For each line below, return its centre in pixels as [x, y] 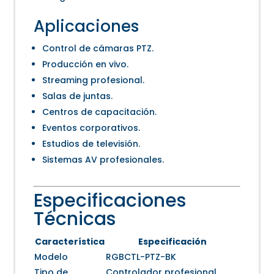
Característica [69, 242]
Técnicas [75, 219]
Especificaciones [110, 201]
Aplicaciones [87, 27]
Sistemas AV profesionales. [103, 160]
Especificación [173, 242]
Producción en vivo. [86, 65]
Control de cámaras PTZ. [98, 49]
